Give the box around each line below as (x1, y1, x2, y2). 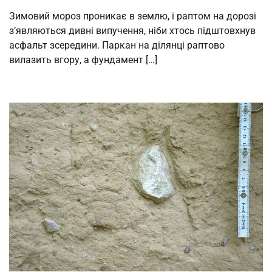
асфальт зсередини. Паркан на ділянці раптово (9, 39, 225, 51)
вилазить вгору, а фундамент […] (9, 53, 157, 66)
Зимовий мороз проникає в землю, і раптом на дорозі (9, 10, 256, 22)
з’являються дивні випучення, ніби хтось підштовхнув (9, 24, 256, 36)
